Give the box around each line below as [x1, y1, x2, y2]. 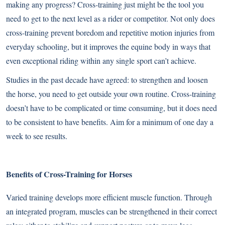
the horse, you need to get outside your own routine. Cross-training [6, 88, 216, 99]
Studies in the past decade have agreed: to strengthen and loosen [6, 74, 208, 85]
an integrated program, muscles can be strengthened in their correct [6, 206, 217, 217]
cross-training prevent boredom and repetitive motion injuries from [6, 27, 214, 38]
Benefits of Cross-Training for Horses [6, 168, 132, 180]
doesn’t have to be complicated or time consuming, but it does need [6, 102, 217, 114]
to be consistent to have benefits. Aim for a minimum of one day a [6, 117, 213, 128]
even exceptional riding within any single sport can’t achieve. [6, 55, 196, 66]
